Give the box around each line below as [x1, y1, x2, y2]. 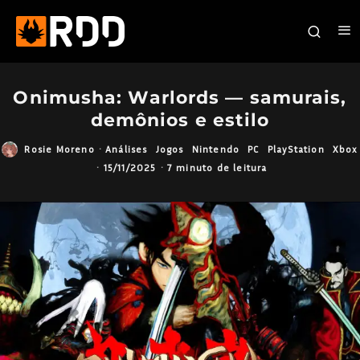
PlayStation [267, 143, 325, 155]
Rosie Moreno [24, 143, 95, 155]
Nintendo [191, 143, 240, 155]
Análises [104, 143, 148, 155]
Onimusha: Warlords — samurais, [13, 86, 347, 108]
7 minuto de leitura [166, 161, 268, 174]
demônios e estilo [90, 108, 270, 131]
